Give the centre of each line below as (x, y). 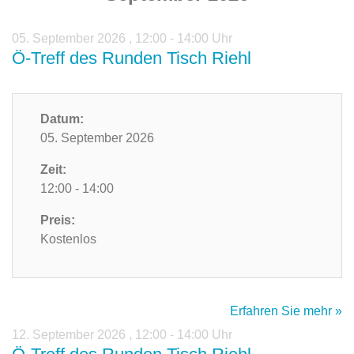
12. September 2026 (70, 335)
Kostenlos (68, 239)
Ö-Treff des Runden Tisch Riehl (132, 58)
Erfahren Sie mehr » (286, 311)
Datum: (62, 119)
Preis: (58, 220)
